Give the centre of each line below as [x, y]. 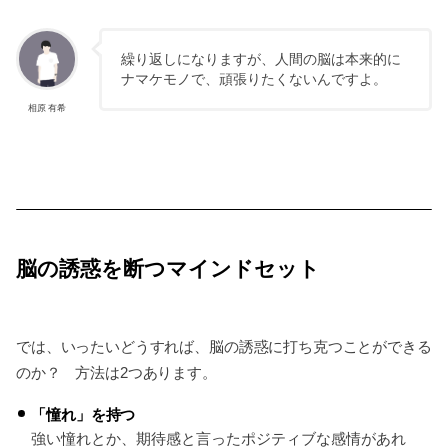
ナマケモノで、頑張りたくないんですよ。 [253, 79]
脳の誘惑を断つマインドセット [168, 268]
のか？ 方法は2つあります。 [116, 372]
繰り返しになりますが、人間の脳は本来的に [260, 59]
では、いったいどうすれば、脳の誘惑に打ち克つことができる [224, 346]
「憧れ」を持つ [83, 414]
